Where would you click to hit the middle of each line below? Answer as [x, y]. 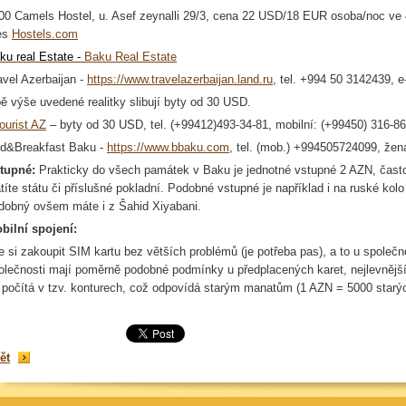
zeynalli [159, 16]
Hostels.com [45, 34]
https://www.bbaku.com [168, 147]
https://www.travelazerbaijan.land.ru [180, 79]
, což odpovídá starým [183, 288]
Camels [34, 16]
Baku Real [113, 57]
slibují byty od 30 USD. [188, 102]
